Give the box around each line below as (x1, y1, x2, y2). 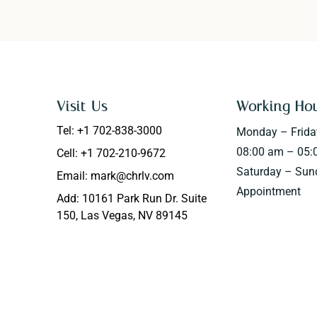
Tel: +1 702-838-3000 (57, 124, 163, 138)
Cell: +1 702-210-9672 (57, 146, 166, 161)
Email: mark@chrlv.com (57, 169, 175, 183)
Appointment (236, 185, 301, 199)
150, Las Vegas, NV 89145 (57, 209, 188, 223)
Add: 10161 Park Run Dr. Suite (57, 192, 207, 206)
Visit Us (57, 98, 108, 115)
